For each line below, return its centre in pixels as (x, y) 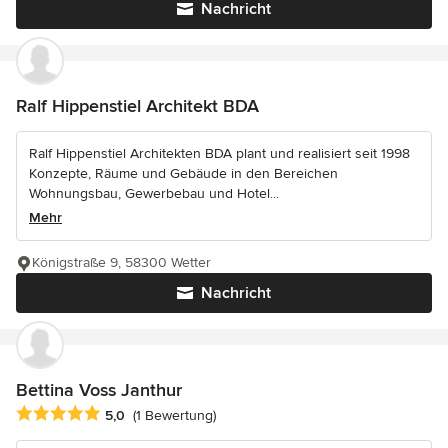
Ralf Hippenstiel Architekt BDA (137, 106)
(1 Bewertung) (174, 415)
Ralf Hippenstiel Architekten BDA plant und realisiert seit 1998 (219, 154)
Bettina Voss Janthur (99, 390)
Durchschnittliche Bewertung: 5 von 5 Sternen (176, 413)
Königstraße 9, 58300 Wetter (121, 263)
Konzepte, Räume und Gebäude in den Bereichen (183, 174)
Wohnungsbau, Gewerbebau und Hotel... (154, 194)
